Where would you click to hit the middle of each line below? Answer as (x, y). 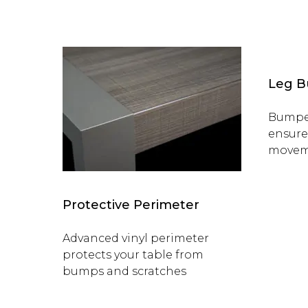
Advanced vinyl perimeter (136, 238)
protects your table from (133, 254)
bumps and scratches (124, 271)
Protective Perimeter (131, 205)
